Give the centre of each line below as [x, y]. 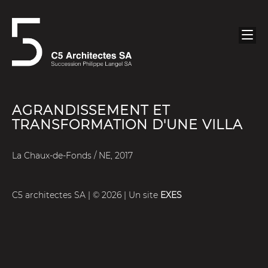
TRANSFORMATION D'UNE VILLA [127, 125]
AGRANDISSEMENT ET [91, 110]
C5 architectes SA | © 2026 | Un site [86, 195]
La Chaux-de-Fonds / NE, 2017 [72, 156]
